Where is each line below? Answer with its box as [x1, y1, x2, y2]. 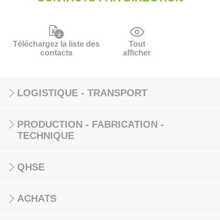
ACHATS [17, 193, 56, 204]
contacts [40, 49, 73, 57]
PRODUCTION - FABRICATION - [17, 119, 164, 130]
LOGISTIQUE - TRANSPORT [17, 87, 147, 98]
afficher [123, 49, 151, 57]
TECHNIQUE [17, 130, 74, 141]
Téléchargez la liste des [13, 40, 100, 48]
